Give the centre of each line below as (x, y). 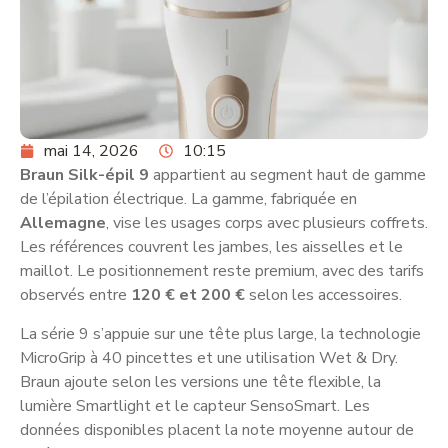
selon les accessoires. (323, 295)
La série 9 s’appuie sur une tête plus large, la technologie (220, 333)
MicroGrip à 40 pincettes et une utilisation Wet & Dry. (209, 357)
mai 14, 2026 (91, 151)
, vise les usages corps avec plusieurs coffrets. (267, 223)
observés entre (75, 295)
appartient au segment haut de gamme (287, 175)
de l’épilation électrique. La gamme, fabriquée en (188, 199)
